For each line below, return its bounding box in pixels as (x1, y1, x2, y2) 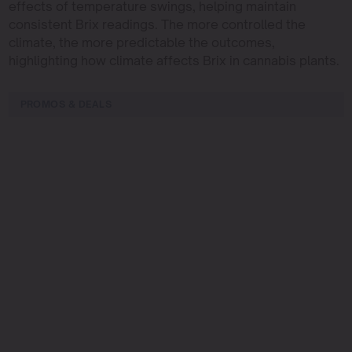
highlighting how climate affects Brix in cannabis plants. (8, 52, 339, 68)
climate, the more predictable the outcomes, (8, 34, 275, 50)
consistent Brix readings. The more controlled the (8, 16, 306, 32)
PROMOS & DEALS (20, 97, 112, 110)
